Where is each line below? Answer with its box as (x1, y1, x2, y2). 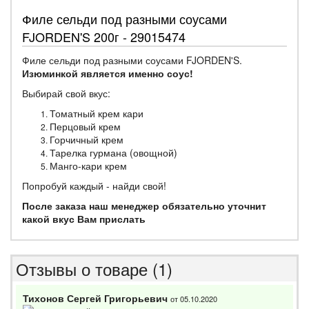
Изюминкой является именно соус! (22, 66, 193, 80)
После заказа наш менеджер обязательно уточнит (22, 199, 266, 212)
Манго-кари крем (50, 159, 127, 172)
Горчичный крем (50, 132, 123, 146)
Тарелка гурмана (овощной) (50, 146, 177, 159)
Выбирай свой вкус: (22, 86, 110, 100)
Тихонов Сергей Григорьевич (23, 291, 170, 305)
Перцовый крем (50, 119, 121, 133)
